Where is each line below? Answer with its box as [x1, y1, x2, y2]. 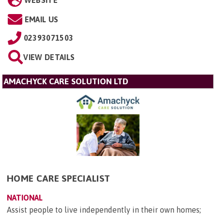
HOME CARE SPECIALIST [7, 173, 110, 184]
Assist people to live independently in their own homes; [7, 205, 201, 215]
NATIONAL [7, 193, 43, 202]
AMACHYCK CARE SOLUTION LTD [4, 76, 128, 86]
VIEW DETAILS [23, 52, 75, 62]
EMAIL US [24, 15, 59, 24]
